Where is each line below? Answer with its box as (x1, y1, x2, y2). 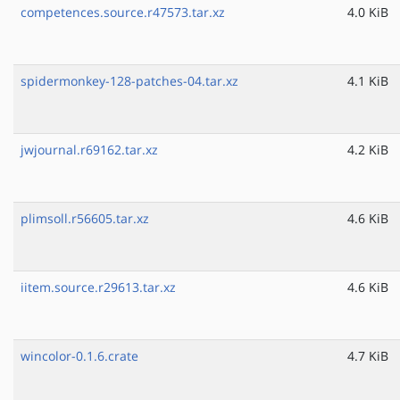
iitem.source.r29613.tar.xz (21, 279, 176, 296)
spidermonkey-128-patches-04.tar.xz (21, 72, 238, 90)
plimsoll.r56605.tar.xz (21, 210, 149, 228)
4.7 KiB (347, 347, 388, 365)
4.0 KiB (347, 4, 388, 21)
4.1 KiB (347, 72, 388, 90)
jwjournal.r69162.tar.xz (21, 141, 158, 159)
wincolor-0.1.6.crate (21, 347, 138, 365)
